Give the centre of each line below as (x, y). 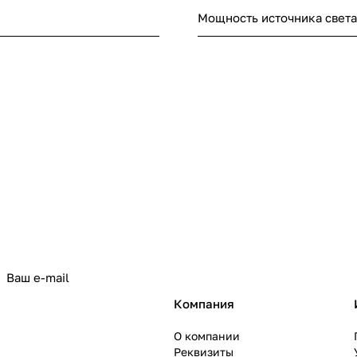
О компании (207, 336)
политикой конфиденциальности (222, 288)
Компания (204, 304)
